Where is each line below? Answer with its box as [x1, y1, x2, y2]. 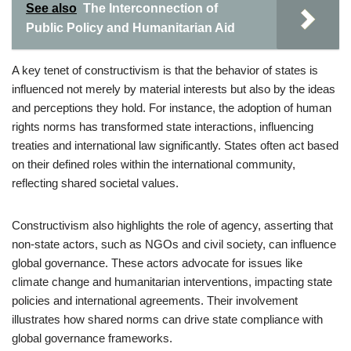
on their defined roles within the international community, [12, 157, 295, 171]
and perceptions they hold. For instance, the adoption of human [12, 101, 331, 114]
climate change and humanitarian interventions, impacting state [12, 275, 332, 288]
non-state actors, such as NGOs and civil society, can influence [12, 237, 336, 251]
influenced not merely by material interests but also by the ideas [12, 82, 335, 96]
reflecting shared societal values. [12, 176, 179, 190]
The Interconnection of [83, 2, 218, 15]
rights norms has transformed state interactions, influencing [12, 120, 313, 133]
